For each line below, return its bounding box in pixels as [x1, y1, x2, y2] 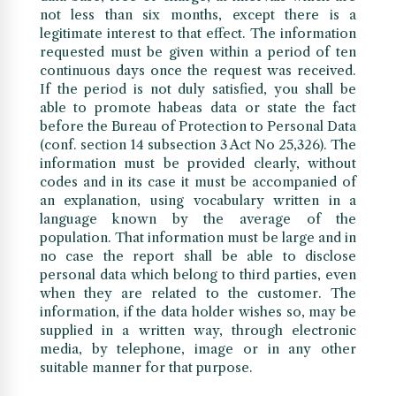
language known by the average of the [39, 210, 357, 228]
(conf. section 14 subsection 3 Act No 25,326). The [39, 136, 357, 154]
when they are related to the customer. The [39, 285, 357, 302]
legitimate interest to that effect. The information [39, 25, 357, 42]
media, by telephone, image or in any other [39, 340, 357, 358]
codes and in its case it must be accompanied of [39, 173, 357, 191]
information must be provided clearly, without [39, 155, 357, 172]
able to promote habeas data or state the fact [39, 99, 357, 117]
